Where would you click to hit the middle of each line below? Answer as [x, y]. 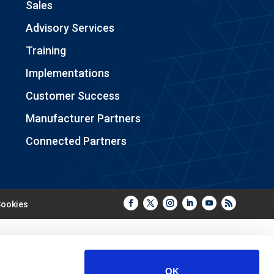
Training [46, 50]
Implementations [67, 73]
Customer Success [72, 95]
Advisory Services [70, 28]
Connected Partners [76, 141]
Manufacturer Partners [83, 118]
